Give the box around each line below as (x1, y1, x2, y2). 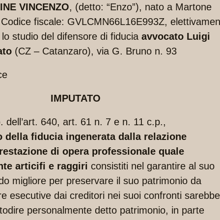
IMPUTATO (51, 93, 101, 104)
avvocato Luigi (138, 31, 210, 42)
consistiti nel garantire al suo (88, 161, 215, 172)
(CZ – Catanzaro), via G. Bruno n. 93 (12, 46, 177, 57)
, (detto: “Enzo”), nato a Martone (69, 1, 212, 13)
